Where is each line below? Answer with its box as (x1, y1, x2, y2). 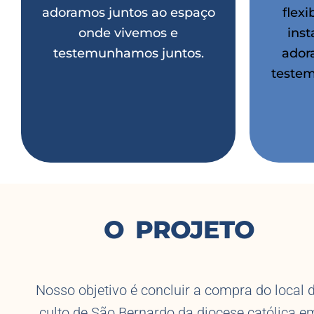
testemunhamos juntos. (53, 46, 204, 62)
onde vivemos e (78, 25, 178, 41)
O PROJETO (104, 214, 254, 245)
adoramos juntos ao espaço (41, 5, 215, 21)
